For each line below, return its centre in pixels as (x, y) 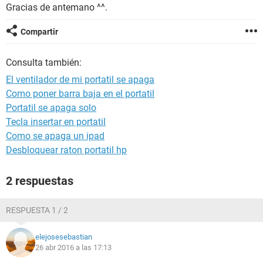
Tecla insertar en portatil (56, 122)
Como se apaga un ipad (55, 136)
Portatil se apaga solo (51, 108)
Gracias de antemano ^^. (57, 7)
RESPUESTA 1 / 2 (37, 210)
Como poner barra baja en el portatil (80, 94)
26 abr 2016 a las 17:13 (73, 247)
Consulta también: (44, 63)
